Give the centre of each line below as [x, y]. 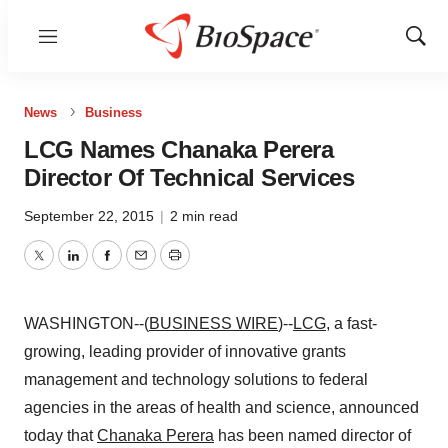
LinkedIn [102, 267]
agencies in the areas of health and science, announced [221, 407]
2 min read [204, 216]
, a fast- [351, 323]
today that [60, 435]
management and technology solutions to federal [196, 379]
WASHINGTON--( [86, 323]
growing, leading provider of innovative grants [185, 351]
